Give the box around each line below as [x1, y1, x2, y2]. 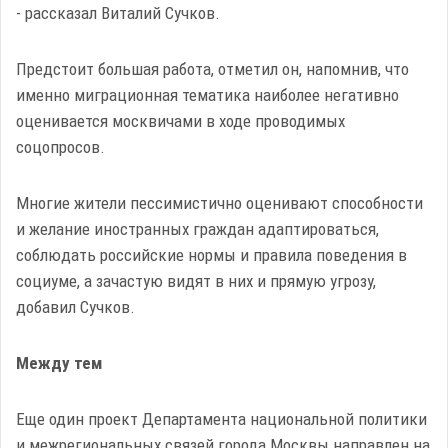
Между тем [16, 353, 102, 373]
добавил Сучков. [16, 297, 135, 317]
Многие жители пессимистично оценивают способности [16, 193, 423, 213]
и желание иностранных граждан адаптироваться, [16, 219, 379, 239]
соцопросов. [16, 137, 105, 157]
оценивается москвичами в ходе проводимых [16, 111, 345, 131]
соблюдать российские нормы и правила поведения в [16, 245, 407, 265]
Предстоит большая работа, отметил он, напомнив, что [16, 59, 409, 79]
